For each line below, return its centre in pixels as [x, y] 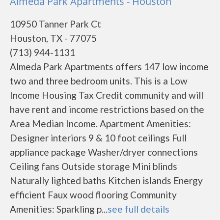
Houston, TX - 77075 [53, 38]
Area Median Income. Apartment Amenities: [100, 124]
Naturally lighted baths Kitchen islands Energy [106, 180]
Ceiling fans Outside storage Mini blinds [94, 166]
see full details [138, 209]
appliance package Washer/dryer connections [104, 152]
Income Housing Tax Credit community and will [107, 95]
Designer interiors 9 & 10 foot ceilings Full [98, 138]
